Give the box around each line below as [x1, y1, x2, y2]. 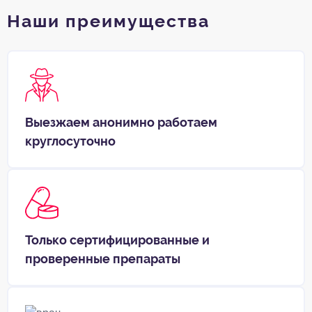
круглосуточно [25, 134, 116, 149]
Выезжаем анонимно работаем [25, 115, 217, 130]
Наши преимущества [7, 11, 210, 32]
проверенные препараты [25, 251, 180, 267]
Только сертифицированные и [25, 233, 210, 248]
